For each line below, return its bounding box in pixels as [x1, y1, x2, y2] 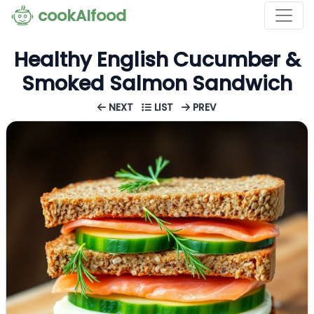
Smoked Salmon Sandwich [22, 69, 292, 97]
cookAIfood [38, 5, 126, 27]
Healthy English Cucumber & [13, 46, 301, 74]
